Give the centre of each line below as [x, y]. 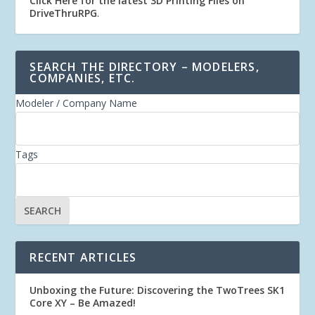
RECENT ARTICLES [83, 257]
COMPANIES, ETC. [83, 78]
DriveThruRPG [64, 13]
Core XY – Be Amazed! [83, 303]
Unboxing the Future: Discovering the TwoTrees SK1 [157, 290]
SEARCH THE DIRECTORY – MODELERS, [144, 67]
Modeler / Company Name [77, 103]
